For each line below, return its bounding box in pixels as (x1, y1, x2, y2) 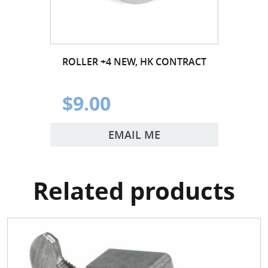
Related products (33, 173, 235, 208)
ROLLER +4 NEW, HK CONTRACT (62, 54, 206, 68)
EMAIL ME (108, 127, 160, 142)
